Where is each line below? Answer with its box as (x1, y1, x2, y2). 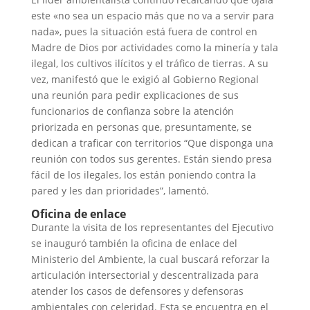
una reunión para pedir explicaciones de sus (30, 88, 239, 102)
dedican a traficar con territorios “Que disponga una (30, 136, 273, 149)
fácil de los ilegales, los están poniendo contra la (30, 167, 256, 181)
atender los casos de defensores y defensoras (30, 284, 244, 298)
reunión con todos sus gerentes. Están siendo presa (30, 152, 272, 165)
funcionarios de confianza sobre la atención (30, 104, 234, 118)
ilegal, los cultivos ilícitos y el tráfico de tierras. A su (30, 56, 268, 70)
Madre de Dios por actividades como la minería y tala (30, 40, 278, 54)
